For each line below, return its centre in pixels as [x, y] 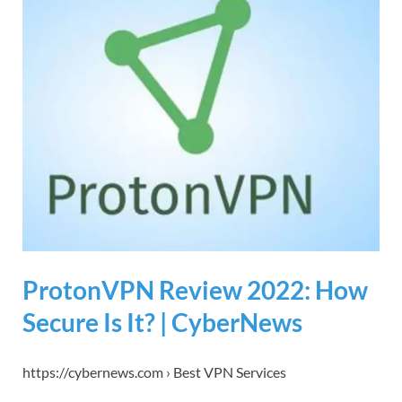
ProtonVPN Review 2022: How [195, 289]
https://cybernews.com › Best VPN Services [154, 371]
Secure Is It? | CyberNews [162, 322]
